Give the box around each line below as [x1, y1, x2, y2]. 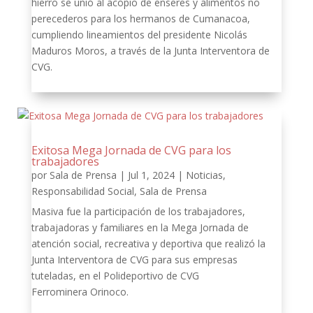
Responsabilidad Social [31, 184, 134, 198]
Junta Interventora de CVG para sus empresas [31, 253, 238, 266]
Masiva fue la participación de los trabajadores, [31, 205, 245, 218]
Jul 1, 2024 [127, 168, 175, 182]
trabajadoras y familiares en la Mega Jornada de [31, 221, 249, 234]
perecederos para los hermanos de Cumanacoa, [31, 12, 250, 25]
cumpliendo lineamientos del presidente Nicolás [31, 28, 247, 41]
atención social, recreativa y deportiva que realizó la [31, 237, 265, 250]
